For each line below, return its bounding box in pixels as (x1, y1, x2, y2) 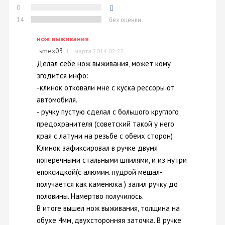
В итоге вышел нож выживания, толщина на (37, 203, 180, 213)
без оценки (109, 16, 141, 24)
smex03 (39, 46, 63, 56)
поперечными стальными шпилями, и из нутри (37, 155, 187, 165)
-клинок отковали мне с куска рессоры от (37, 82, 175, 92)
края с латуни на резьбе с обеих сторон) (37, 131, 173, 141)
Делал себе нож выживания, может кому (37, 58, 171, 68)
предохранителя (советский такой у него (37, 119, 174, 129)
